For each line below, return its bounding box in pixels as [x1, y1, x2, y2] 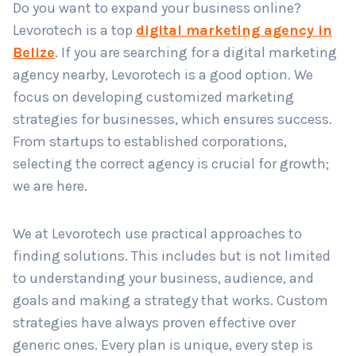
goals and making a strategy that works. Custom [6, 284, 323, 303]
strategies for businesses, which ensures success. [6, 103, 327, 122]
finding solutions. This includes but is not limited [6, 240, 325, 258]
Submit [36, 120, 74, 133]
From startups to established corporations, [6, 126, 281, 144]
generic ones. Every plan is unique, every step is [6, 329, 308, 347]
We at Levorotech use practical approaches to [6, 218, 296, 236]
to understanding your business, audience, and [6, 262, 308, 281]
